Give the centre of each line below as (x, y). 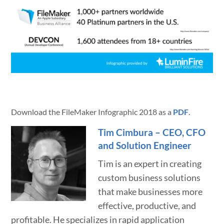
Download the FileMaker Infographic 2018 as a (92, 111)
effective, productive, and (147, 205)
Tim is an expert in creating (150, 163)
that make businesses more (150, 191)
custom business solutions (149, 177)
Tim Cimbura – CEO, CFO (152, 132)
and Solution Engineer (145, 145)
